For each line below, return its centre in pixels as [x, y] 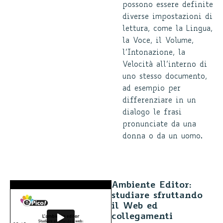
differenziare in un [159, 101]
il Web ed [135, 206]
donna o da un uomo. [163, 137]
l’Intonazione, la [154, 53]
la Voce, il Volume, [158, 41]
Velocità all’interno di [165, 65]
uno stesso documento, [165, 77]
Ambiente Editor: [152, 185]
